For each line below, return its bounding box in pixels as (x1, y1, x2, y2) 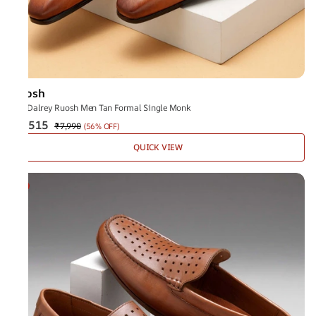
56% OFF (85, 121, 118, 131)
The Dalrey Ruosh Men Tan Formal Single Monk (11, 102, 191, 114)
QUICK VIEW (133, 141, 183, 153)
